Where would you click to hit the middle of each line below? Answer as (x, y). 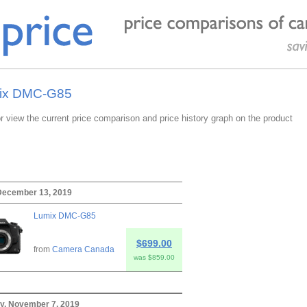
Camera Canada (83, 249)
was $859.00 (154, 257)
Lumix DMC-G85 (65, 216)
